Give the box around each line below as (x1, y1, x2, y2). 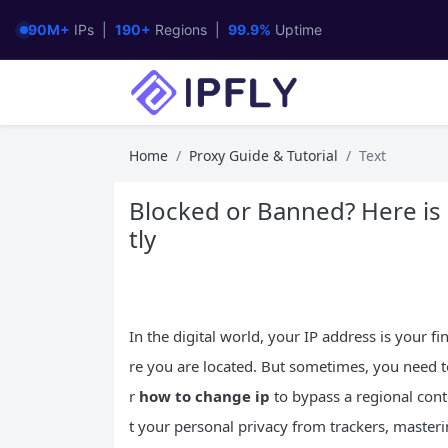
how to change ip (139, 386, 270, 406)
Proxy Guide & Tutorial (189, 146, 338, 165)
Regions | (151, 21, 228, 38)
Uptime (271, 21, 322, 38)
